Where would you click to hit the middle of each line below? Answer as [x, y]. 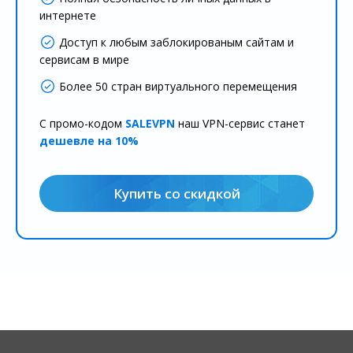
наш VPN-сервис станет [240, 123]
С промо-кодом [82, 123]
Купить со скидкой [176, 193]
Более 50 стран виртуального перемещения [178, 86]
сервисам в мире [84, 59]
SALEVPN [150, 123]
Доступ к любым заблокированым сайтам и [176, 42]
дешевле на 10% [89, 140]
